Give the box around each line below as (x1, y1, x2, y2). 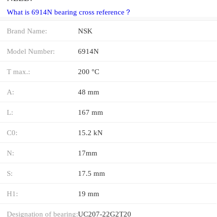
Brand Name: (7, 26, 47, 35)
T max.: (7, 67, 30, 76)
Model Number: (7, 46, 55, 55)
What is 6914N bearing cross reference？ (7, 8, 132, 16)
